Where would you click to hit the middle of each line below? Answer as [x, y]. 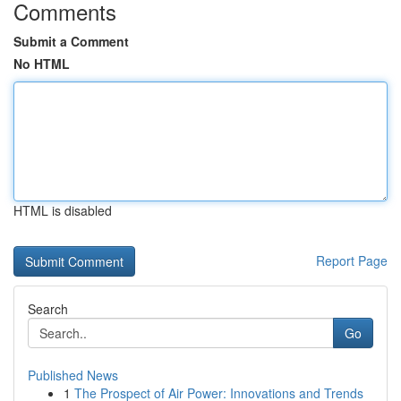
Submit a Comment [71, 41]
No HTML [42, 64]
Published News [73, 375]
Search [48, 309]
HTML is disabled [63, 210]
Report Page [352, 260]
